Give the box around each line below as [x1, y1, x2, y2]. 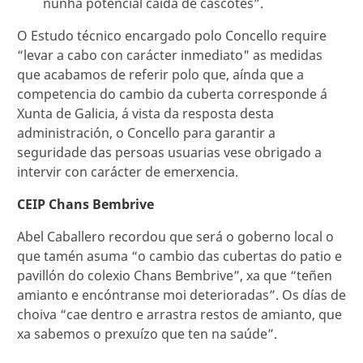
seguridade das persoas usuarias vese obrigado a [17, 143, 322, 162]
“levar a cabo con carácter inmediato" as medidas [17, 46, 322, 65]
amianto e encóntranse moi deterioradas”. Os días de [17, 286, 346, 305]
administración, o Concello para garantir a [17, 124, 275, 143]
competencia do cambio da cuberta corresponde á [17, 85, 327, 104]
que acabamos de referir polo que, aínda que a [17, 66, 304, 84]
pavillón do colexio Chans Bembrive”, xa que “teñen [17, 267, 332, 285]
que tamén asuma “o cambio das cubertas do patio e [17, 247, 342, 266]
